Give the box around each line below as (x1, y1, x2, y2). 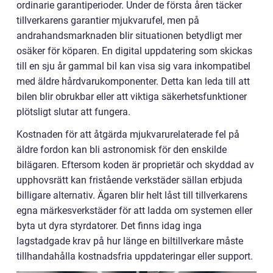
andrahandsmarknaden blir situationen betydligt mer (16, 30, 242, 42)
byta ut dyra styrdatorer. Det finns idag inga (16, 220, 202, 232)
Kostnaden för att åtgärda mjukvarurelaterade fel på (16, 129, 239, 141)
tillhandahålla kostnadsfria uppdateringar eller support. (16, 250, 253, 263)
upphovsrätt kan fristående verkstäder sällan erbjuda (16, 174, 243, 186)
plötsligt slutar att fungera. (16, 106, 130, 118)
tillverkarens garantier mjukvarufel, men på (16, 15, 199, 27)
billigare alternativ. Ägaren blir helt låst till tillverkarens (16, 190, 247, 202)
